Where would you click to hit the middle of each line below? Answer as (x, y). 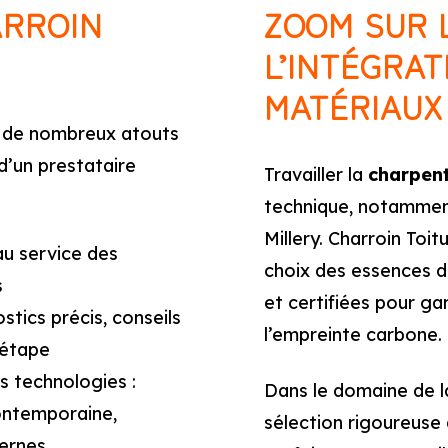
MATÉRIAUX (353, 106)
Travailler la (316, 174)
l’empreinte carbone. (353, 334)
